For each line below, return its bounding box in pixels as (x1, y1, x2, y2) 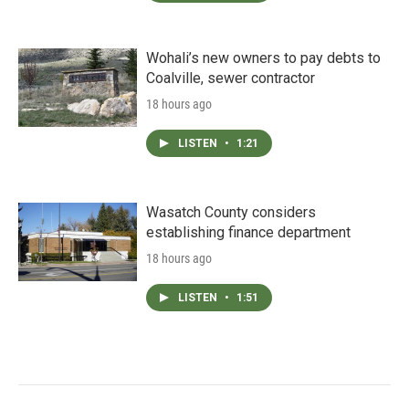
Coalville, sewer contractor (146, 69, 315, 87)
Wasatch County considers (146, 204, 316, 221)
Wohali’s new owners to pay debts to (146, 49, 381, 67)
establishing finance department (146, 224, 351, 241)
